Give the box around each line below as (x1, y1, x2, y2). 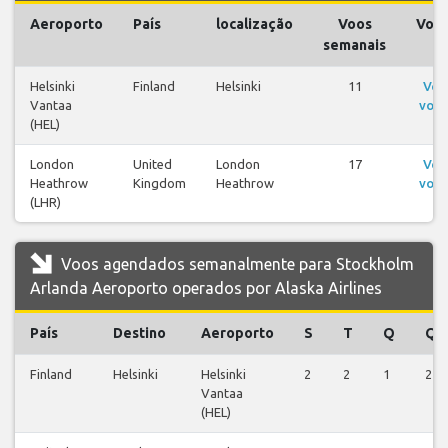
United (133, 156, 172, 171)
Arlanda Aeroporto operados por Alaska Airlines (30, 278, 382, 297)
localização (216, 15, 293, 32)
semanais (323, 36, 386, 53)
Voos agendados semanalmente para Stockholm (57, 254, 414, 273)
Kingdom (133, 175, 186, 190)
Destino (113, 324, 166, 341)
